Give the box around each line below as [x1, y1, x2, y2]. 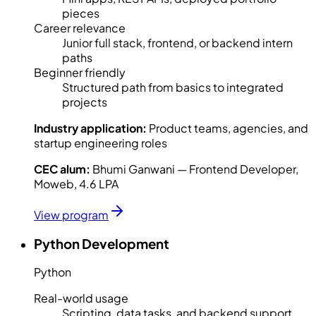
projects [62, 94, 107, 109]
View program [34, 207, 109, 222]
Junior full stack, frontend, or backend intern [62, 35, 293, 50]
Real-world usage [34, 291, 128, 306]
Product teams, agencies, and [149, 120, 308, 135]
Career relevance [34, 20, 126, 35]
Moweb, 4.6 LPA [34, 176, 119, 191]
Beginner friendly [34, 64, 126, 80]
